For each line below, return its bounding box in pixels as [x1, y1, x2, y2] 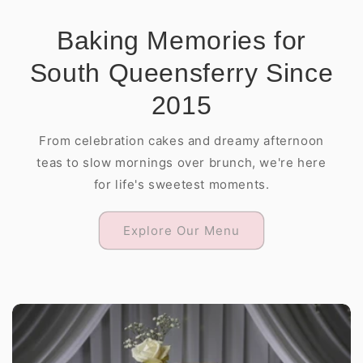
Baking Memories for [57, 26, 306, 55]
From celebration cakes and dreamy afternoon [39, 133, 324, 148]
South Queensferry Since [29, 58, 334, 88]
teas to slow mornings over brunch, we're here [36, 155, 327, 170]
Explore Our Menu [123, 222, 240, 238]
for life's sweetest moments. [93, 177, 270, 192]
